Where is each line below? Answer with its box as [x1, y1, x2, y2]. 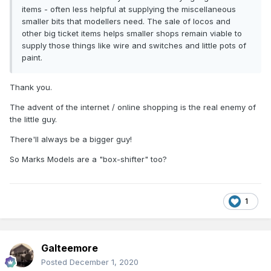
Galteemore [41, 242, 98, 255]
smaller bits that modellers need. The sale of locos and [22, 16, 230, 27]
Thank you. [10, 82, 52, 93]
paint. [22, 53, 45, 63]
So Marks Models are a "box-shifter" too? [10, 154, 167, 165]
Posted [41, 257, 70, 267]
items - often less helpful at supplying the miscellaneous [22, 4, 236, 15]
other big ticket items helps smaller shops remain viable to [22, 28, 242, 39]
